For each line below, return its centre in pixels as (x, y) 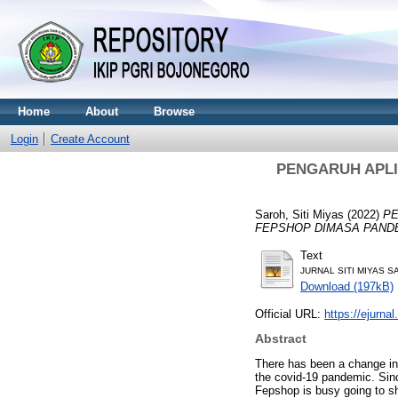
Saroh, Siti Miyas (299, 214)
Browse (174, 111)
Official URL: (290, 314)
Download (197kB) (347, 286)
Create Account (90, 139)
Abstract (281, 339)
